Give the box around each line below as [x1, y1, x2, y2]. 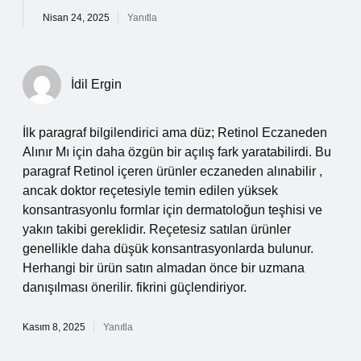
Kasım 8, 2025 [23, 322, 85, 333]
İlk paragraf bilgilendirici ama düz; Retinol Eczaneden [23, 126, 327, 139]
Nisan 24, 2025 [43, 12, 110, 23]
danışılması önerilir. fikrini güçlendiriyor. [23, 280, 247, 294]
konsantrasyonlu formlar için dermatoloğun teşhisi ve [23, 203, 322, 217]
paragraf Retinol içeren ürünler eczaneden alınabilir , [23, 164, 322, 178]
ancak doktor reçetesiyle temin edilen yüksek [23, 184, 278, 197]
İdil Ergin [71, 77, 122, 91]
